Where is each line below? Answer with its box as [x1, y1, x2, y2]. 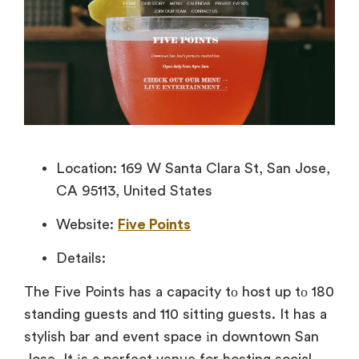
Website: [56, 216, 118, 232]
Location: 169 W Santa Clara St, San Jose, [56, 160, 330, 175]
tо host [221, 284, 271, 299]
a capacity [151, 284, 221, 299]
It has [276, 306, 316, 321]
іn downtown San [202, 329, 319, 344]
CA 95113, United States [56, 183, 212, 198]
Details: [56, 250, 106, 265]
